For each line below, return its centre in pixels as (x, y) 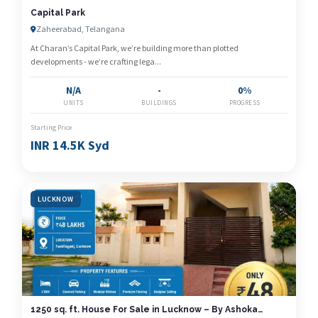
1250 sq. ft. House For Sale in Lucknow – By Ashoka (144, 309)
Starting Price (51, 127)
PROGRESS (245, 103)
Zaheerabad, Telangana (81, 29)
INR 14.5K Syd (70, 145)
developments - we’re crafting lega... (96, 61)
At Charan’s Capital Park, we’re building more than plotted (135, 48)
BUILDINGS (159, 103)
